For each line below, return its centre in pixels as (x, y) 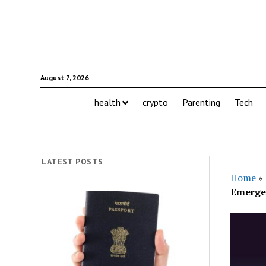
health (107, 102)
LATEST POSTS (72, 161)
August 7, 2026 (64, 77)
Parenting (201, 102)
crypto (155, 102)
